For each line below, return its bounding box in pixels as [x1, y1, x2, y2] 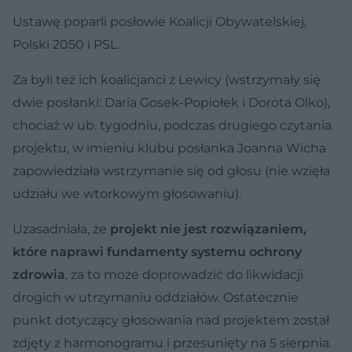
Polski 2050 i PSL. [13, 36, 119, 52]
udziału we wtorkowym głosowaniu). [13, 185, 241, 201]
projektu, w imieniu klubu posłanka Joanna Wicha [13, 140, 326, 156]
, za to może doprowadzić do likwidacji [65, 266, 303, 282]
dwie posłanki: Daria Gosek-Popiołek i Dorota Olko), [13, 94, 330, 110]
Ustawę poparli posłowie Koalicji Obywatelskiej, [13, 13, 306, 29]
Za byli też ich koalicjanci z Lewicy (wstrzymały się [13, 71, 321, 87]
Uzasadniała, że [13, 221, 110, 236]
